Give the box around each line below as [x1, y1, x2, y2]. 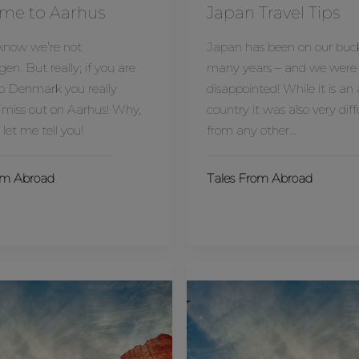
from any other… [207, 123, 296, 138]
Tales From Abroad [207, 171, 313, 186]
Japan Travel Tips [207, 3, 340, 22]
